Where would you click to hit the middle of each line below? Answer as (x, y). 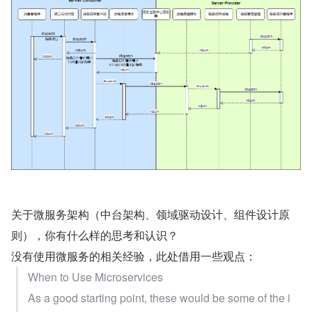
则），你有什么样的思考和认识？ (95, 235)
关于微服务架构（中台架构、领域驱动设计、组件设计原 (150, 214)
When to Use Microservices (95, 277)
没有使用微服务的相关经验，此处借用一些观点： (134, 256)
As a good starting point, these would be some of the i (159, 298)
